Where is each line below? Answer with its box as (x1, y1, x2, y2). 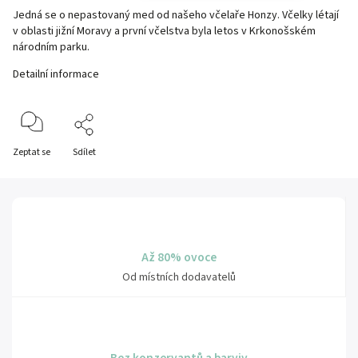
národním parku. (13, 39, 92, 55)
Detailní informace (13, 66, 99, 82)
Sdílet (73, 145, 96, 159)
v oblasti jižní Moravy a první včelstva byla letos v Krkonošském (13, 23, 316, 39)
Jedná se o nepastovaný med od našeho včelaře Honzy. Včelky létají (13, 7, 339, 23)
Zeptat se (13, 145, 50, 159)
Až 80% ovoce (141, 249, 217, 266)
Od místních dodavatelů (121, 269, 236, 285)
